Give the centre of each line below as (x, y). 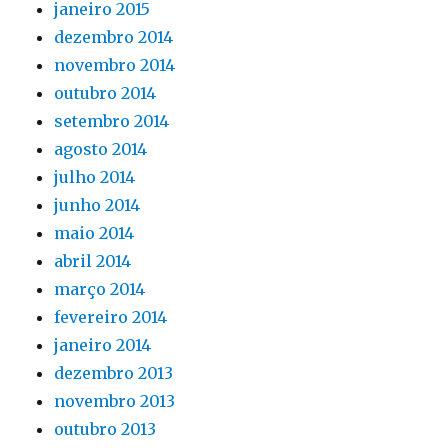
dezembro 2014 (114, 37)
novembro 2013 (115, 401)
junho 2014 (97, 205)
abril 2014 (93, 261)
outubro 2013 (105, 429)
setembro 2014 (112, 121)
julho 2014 (95, 177)
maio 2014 (94, 233)
